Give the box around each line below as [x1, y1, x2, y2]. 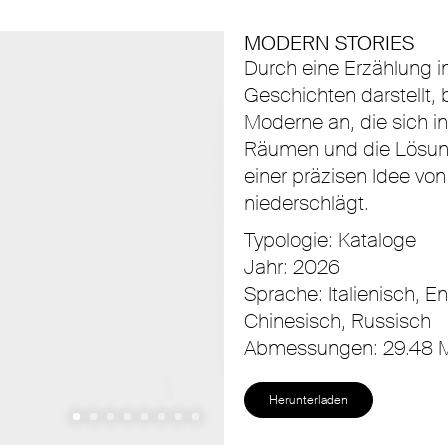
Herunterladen [269, 391, 348, 408]
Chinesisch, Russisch [244, 307, 431, 334]
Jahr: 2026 [244, 253, 340, 280]
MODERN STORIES [244, 29, 414, 56]
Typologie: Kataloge [244, 226, 416, 253]
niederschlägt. [244, 189, 369, 216]
